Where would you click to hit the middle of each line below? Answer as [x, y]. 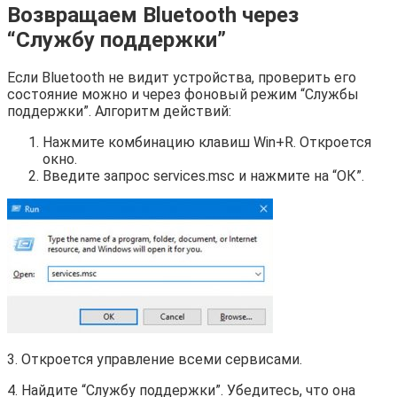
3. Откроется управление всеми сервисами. [155, 360]
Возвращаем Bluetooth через [153, 15]
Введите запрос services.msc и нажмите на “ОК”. [203, 176]
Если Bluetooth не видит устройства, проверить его [182, 78]
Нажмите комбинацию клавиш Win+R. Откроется [207, 143]
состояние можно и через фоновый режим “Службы [183, 95]
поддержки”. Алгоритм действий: [119, 112]
